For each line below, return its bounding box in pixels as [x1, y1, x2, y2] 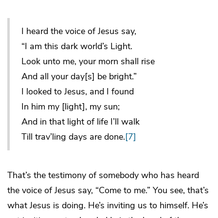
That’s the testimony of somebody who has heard [7, 169, 199, 182]
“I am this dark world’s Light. [21, 40, 132, 53]
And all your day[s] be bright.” [21, 71, 137, 83]
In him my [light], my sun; [21, 101, 120, 113]
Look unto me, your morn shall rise [21, 55, 155, 68]
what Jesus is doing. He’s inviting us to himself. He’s [7, 200, 208, 212]
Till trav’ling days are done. [21, 131, 125, 143]
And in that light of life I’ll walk [21, 116, 140, 128]
